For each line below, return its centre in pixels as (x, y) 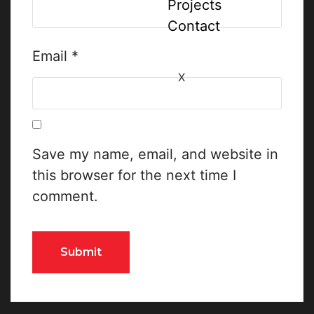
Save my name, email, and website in (155, 154)
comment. (65, 196)
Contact (194, 26)
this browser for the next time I (134, 175)
